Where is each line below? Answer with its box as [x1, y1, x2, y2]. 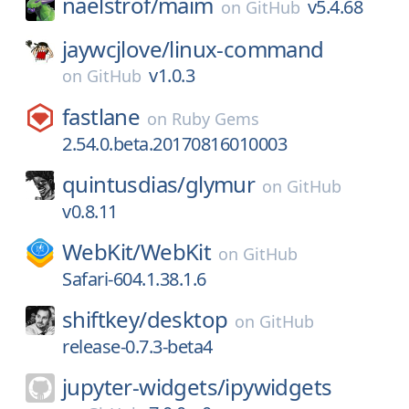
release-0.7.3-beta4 [62, 334, 213, 359]
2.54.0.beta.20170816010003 [62, 131, 287, 156]
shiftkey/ [62, 304, 147, 334]
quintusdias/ [62, 169, 185, 199]
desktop [146, 304, 228, 334]
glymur [184, 169, 256, 199]
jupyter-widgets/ [62, 372, 225, 402]
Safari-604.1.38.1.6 [62, 267, 206, 291]
